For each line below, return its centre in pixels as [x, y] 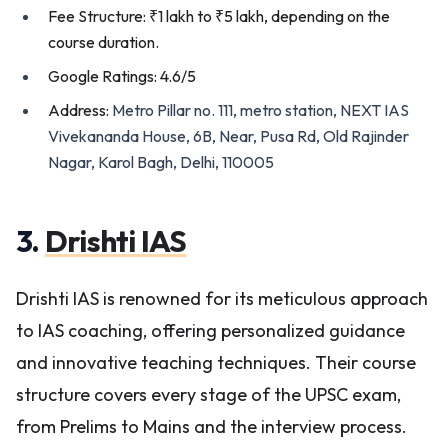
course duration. [103, 42]
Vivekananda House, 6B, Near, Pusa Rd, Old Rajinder [228, 136]
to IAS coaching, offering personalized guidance [210, 330]
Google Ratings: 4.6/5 [122, 76]
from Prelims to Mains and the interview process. [211, 426]
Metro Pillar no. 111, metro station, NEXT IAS [260, 110]
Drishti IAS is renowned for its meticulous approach [222, 298]
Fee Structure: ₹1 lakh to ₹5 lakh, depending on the [219, 16]
